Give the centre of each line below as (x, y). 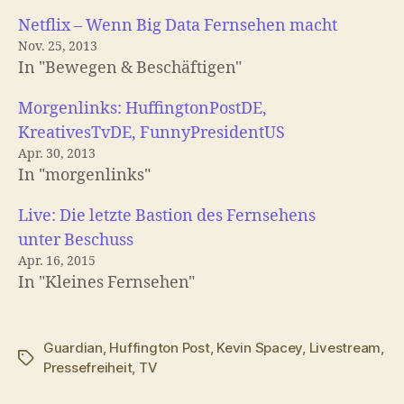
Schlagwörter (60, 359)
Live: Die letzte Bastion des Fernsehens (167, 216)
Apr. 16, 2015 (57, 262)
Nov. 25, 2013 (58, 47)
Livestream (345, 348)
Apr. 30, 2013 (57, 154)
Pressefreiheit (88, 368)
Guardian (73, 348)
